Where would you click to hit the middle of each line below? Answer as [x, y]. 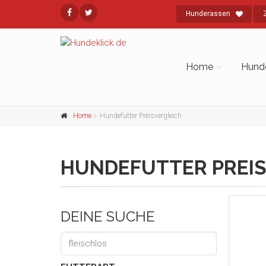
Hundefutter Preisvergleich [141, 116]
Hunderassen [208, 14]
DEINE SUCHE [108, 216]
